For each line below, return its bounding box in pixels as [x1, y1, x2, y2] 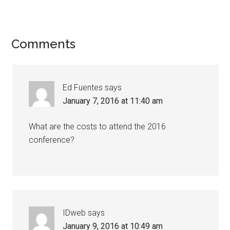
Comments [11, 36, 76, 51]
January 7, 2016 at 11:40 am [63, 95, 163, 106]
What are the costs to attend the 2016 [29, 121, 166, 131]
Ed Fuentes [63, 82, 103, 92]
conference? [29, 135, 75, 145]
